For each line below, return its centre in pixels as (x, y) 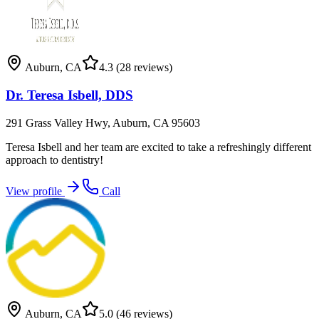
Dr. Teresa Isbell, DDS (69, 95)
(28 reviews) (143, 68)
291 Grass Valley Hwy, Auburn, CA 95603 (103, 122)
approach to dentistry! (54, 159)
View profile (35, 191)
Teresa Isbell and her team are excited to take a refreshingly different (158, 147)
